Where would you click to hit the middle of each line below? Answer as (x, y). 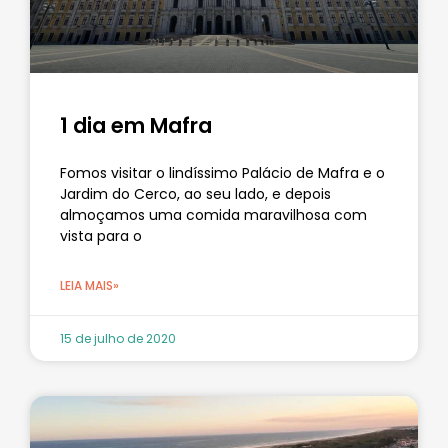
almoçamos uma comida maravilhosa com (213, 214)
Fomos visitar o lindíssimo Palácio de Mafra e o (222, 172)
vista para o (101, 235)
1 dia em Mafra (136, 125)
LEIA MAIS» (89, 285)
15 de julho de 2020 (118, 338)
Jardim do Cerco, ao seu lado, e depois (195, 193)
